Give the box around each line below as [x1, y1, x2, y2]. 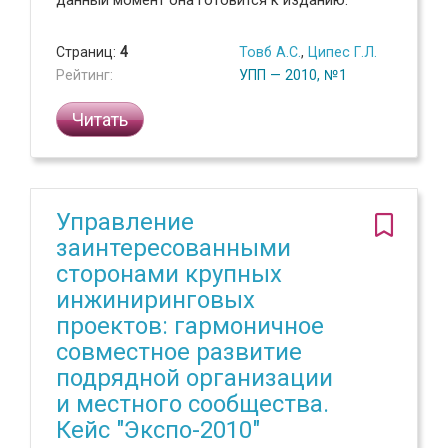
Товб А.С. [239, 44, 301, 60]
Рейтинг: [56, 67, 113, 83]
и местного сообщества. [56, 390, 329, 418]
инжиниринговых [56, 286, 255, 314]
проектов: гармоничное [56, 312, 324, 340]
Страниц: [56, 44, 120, 60]
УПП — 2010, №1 [239, 67, 347, 83]
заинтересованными [56, 234, 291, 262]
